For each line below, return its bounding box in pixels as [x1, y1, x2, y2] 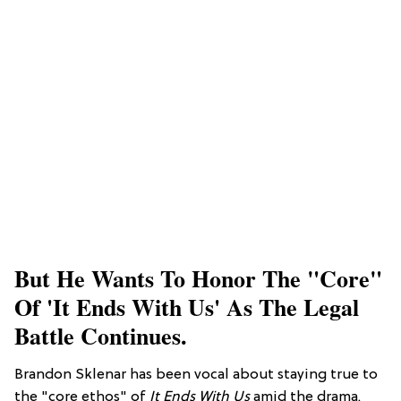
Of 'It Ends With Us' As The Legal [14, 290, 359, 325]
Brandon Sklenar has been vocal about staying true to [14, 367, 378, 384]
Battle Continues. [14, 319, 187, 354]
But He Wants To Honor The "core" [14, 261, 382, 296]
